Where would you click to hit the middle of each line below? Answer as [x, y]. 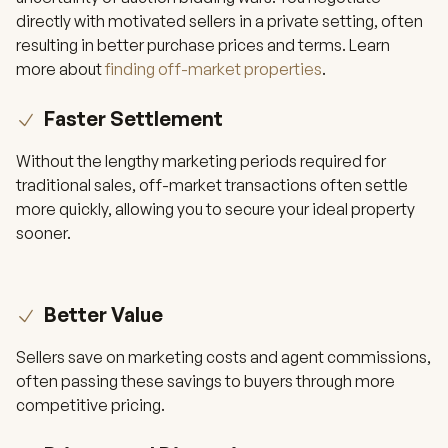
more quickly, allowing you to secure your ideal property [215, 209]
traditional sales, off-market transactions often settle [212, 185]
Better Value [103, 314]
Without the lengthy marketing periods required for [201, 161]
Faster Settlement [133, 118]
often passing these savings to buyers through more [205, 381]
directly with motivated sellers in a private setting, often [219, 21]
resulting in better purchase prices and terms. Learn [203, 45]
